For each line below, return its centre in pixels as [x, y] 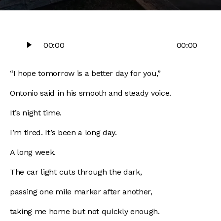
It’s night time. [37, 112]
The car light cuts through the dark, [77, 172]
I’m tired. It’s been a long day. [65, 132]
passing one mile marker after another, [82, 191]
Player [21, 47]
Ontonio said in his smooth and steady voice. [92, 93]
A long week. [34, 152]
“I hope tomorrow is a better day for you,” [85, 73]
